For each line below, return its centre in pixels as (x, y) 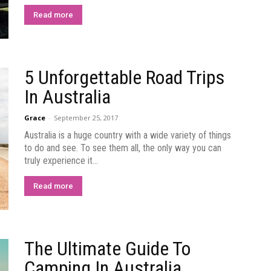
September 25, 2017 (86, 118)
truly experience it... (61, 161)
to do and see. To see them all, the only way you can (123, 148)
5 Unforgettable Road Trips (124, 77)
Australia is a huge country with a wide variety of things (128, 135)
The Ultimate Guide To (107, 249)
